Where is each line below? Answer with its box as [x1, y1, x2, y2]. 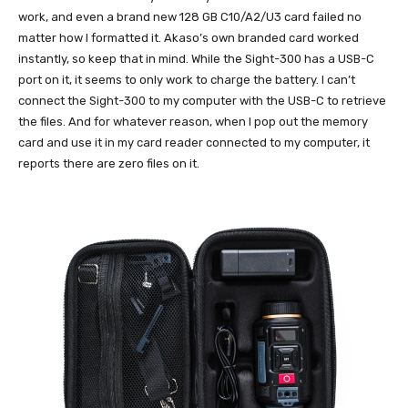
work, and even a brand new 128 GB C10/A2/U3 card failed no [18, 9, 362, 24]
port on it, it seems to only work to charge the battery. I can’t [18, 72, 355, 87]
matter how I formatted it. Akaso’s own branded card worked [18, 30, 359, 45]
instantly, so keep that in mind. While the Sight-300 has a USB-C [18, 51, 374, 66]
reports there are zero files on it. [18, 156, 199, 170]
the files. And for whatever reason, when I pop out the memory [18, 114, 368, 128]
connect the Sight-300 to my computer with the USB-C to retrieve [18, 93, 386, 107]
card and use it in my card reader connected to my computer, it [18, 135, 370, 149]
